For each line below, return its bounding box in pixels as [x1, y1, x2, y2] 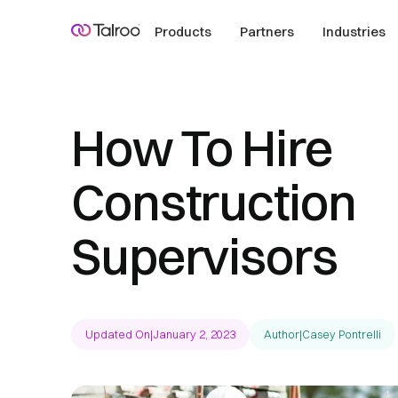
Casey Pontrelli [302, 327, 381, 341]
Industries [322, 23, 386, 40]
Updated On [85, 327, 150, 341]
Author [264, 327, 299, 341]
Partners [240, 23, 295, 40]
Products [155, 23, 212, 40]
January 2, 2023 [153, 327, 235, 341]
